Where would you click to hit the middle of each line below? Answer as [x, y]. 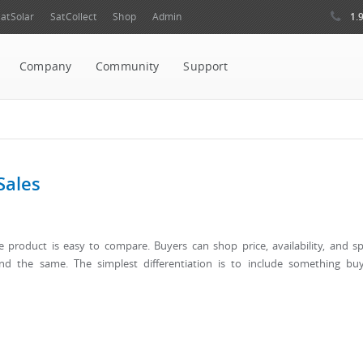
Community [128, 66]
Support [206, 66]
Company [46, 66]
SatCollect [74, 17]
